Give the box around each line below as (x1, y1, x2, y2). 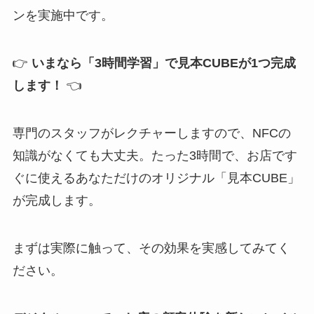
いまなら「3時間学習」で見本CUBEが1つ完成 (31, 56, 296, 71)
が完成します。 (12, 193, 101, 208)
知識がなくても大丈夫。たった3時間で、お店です (12, 149, 297, 163)
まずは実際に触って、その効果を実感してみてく (12, 240, 290, 255)
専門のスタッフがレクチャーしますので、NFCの (12, 126, 291, 141)
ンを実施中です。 (12, 8, 114, 23)
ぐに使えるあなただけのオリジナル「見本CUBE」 (12, 171, 300, 186)
